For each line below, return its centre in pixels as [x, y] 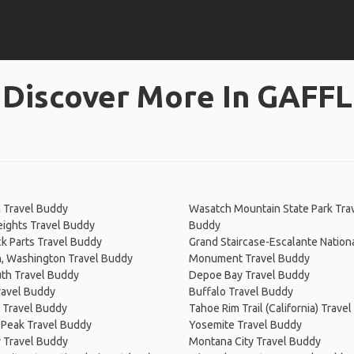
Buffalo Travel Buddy [241, 292]
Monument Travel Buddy [249, 258]
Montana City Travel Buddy [255, 341]
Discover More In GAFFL [177, 96]
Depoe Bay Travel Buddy [249, 275]
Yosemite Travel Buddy [245, 325]
